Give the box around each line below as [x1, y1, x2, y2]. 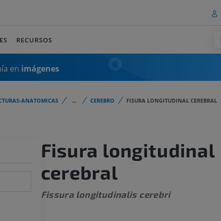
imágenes [21, 63, 59, 74]
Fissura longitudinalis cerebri [40, 189, 171, 200]
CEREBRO [90, 97, 114, 104]
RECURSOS [16, 35, 53, 44]
